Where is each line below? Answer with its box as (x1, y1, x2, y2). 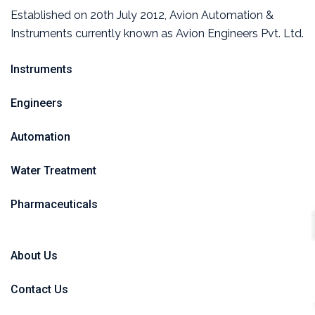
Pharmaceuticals (11, 197, 98, 211)
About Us (11, 248, 58, 262)
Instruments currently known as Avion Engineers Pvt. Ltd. (11, 26, 304, 40)
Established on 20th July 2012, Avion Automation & (11, 8, 274, 22)
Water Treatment (11, 163, 96, 177)
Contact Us (11, 282, 68, 296)
